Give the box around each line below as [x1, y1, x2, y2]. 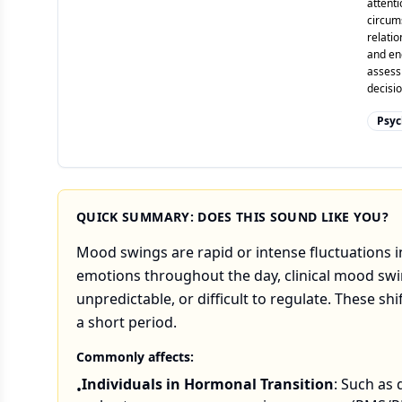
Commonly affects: [76, 348, 194, 365]
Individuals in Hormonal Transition [82, 374, 334, 394]
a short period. [76, 312, 177, 332]
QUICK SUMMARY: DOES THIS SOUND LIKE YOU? [76, 208, 389, 225]
